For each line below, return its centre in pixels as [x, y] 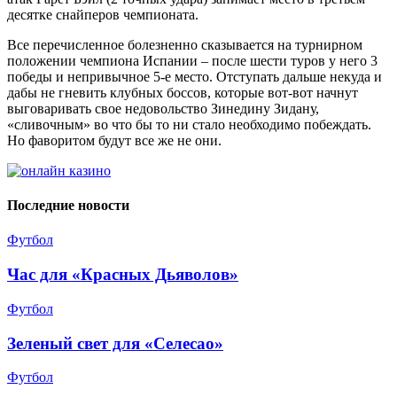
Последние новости [68, 206]
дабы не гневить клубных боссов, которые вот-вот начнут [183, 92]
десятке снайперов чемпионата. [103, 14]
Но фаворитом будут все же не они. [114, 140]
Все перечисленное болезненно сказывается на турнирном [185, 44]
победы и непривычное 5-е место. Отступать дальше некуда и [195, 76]
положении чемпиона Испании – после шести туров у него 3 [192, 60]
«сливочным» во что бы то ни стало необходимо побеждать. [189, 124]
